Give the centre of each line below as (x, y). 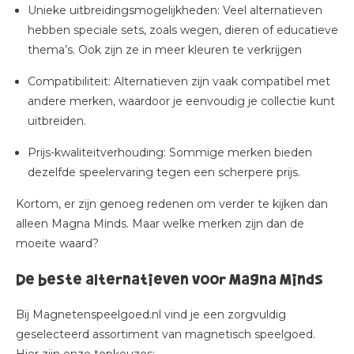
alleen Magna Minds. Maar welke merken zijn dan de (160, 224)
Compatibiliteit (68, 81)
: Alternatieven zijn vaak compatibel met (219, 81)
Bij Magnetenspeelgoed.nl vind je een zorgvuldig (151, 314)
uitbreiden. (57, 121)
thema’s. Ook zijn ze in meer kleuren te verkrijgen (165, 50)
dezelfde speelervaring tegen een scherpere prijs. (164, 172)
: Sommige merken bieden (238, 153)
